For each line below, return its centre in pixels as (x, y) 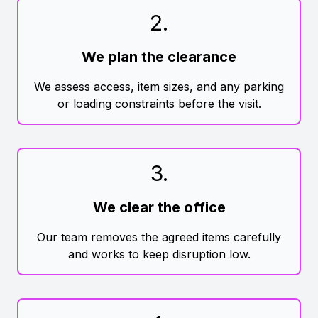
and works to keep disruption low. (159, 254)
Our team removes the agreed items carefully (159, 237)
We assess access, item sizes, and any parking (159, 86)
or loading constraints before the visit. (159, 103)
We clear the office (159, 207)
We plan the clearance (159, 56)
